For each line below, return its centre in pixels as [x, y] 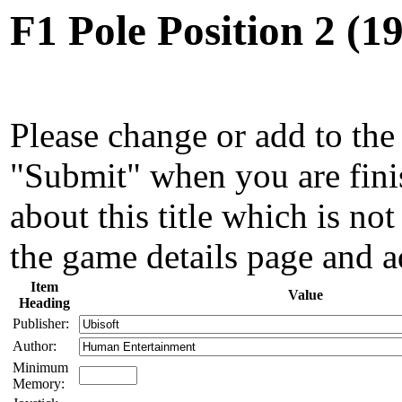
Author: [35, 345]
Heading [44, 302]
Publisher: [41, 323]
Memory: [39, 383]
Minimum [40, 367]
